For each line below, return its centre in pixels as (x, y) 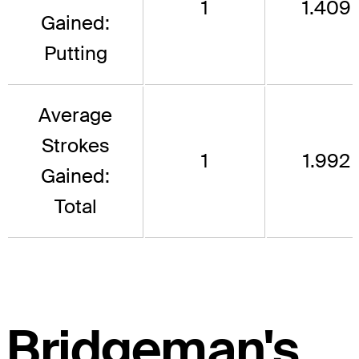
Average (75, 115)
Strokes (75, 145)
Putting (75, 53)
